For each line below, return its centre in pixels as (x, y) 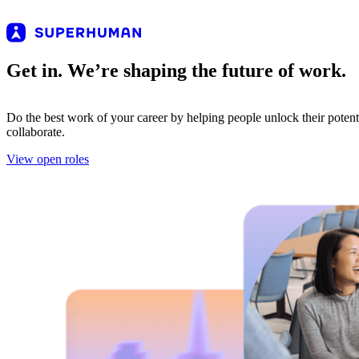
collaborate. (36, 131)
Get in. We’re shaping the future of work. (176, 70)
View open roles (48, 159)
